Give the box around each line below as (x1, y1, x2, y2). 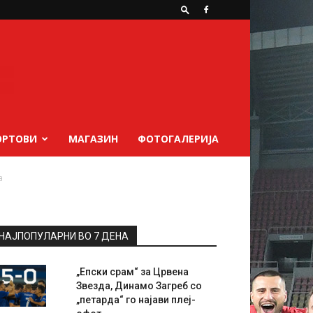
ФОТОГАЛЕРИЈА (138, 132, 219, 145)
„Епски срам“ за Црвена (76, 266, 189, 277)
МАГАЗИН (68, 132, 118, 145)
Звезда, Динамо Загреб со (76, 280, 202, 291)
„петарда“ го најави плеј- (76, 294, 196, 305)
